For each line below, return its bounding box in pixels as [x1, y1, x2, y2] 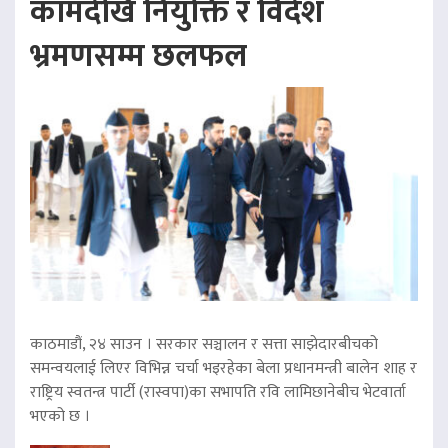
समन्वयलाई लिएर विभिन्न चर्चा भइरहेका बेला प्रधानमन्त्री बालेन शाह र [30, 354, 417, 382]
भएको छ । [30, 402, 90, 430]
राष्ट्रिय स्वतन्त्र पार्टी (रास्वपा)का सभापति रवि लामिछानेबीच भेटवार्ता [30, 378, 406, 406]
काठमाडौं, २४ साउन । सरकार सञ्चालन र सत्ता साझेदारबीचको [30, 330, 378, 358]
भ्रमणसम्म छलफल [30, 30, 247, 84]
